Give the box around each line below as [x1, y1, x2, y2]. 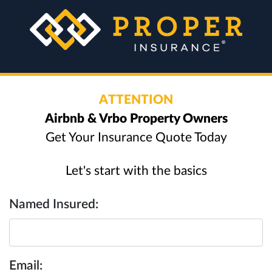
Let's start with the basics [65, 165, 207, 177]
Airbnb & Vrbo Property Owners [44, 112, 228, 125]
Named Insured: [9, 198, 98, 211]
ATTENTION [99, 93, 173, 106]
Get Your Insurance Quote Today [45, 131, 227, 144]
